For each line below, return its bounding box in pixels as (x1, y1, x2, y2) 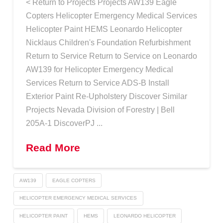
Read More (25, 141, 80, 153)
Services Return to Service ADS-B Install (25, 78, 169, 88)
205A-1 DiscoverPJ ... (25, 118, 103, 128)
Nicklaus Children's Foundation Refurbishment (25, 38, 191, 47)
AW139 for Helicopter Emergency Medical (25, 65, 173, 74)
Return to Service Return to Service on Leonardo (25, 51, 197, 61)
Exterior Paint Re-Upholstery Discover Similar (25, 92, 187, 101)
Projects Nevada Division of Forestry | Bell (25, 105, 175, 114)
